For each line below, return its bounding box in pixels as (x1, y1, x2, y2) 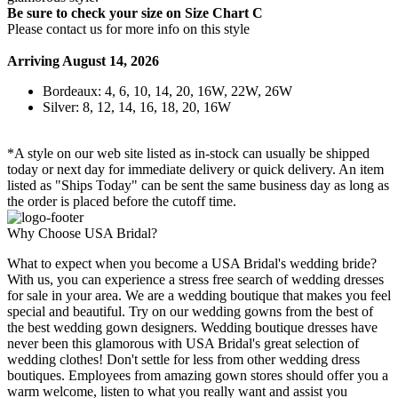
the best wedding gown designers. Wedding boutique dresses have (7, 320, 378, 336)
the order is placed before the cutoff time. (7, 194, 236, 210)
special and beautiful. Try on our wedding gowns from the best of (7, 304, 373, 320)
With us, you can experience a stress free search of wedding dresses (7, 272, 384, 288)
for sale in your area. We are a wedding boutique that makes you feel (7, 288, 391, 304)
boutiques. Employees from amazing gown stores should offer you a (7, 368, 388, 384)
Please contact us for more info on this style (7, 21, 250, 37)
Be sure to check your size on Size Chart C (7, 5, 263, 21)
